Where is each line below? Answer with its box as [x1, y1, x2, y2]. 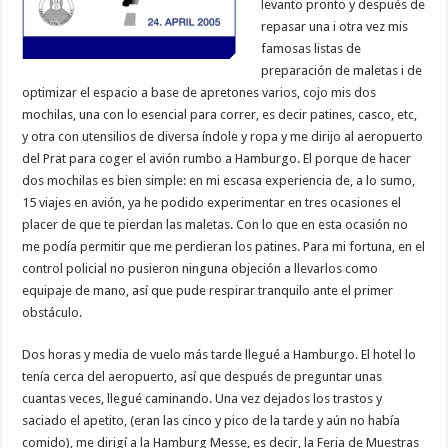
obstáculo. [22, 304, 83, 320]
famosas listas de [261, 40, 362, 56]
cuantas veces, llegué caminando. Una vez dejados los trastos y [22, 390, 383, 406]
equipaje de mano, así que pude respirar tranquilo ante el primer [22, 282, 394, 298]
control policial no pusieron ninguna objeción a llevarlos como [22, 260, 379, 276]
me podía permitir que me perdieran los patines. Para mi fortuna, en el [22, 238, 426, 254]
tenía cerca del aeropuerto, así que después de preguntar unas [22, 368, 383, 384]
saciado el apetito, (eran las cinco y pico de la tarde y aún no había [22, 412, 401, 428]
